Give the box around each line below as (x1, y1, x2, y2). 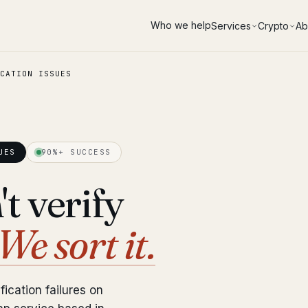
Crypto (258, 19, 289, 32)
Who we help (151, 19, 211, 31)
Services (211, 19, 251, 32)
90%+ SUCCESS (41, 147, 111, 157)
